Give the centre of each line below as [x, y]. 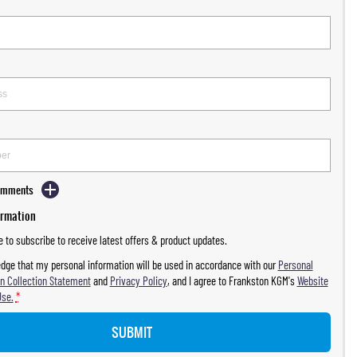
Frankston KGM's [261, 280]
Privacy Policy [138, 280]
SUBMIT [132, 332]
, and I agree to [198, 280]
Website [312, 280]
